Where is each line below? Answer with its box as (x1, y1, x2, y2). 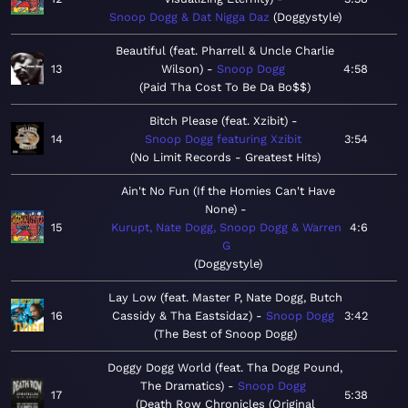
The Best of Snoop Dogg (157, 327, 293, 342)
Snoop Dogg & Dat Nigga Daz (108, 10, 270, 25)
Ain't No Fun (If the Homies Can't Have (120, 184, 335, 199)
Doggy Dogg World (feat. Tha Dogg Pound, (107, 361, 342, 375)
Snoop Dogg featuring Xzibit (145, 132, 301, 147)
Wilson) (160, 62, 203, 76)
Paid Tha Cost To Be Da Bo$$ (142, 80, 307, 95)
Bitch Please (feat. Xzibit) (148, 114, 288, 128)
